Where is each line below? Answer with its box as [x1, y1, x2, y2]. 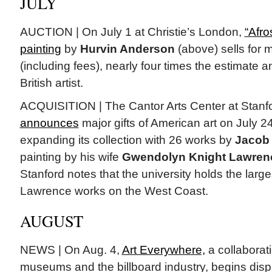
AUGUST [19, 210, 83, 232]
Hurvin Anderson [80, 42, 175, 56]
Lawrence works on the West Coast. [19, 185, 208, 198]
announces [19, 117, 79, 130]
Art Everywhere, [121, 243, 205, 257]
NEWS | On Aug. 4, [19, 243, 122, 257]
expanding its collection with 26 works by [19, 134, 235, 147]
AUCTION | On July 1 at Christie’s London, [19, 25, 245, 39]
